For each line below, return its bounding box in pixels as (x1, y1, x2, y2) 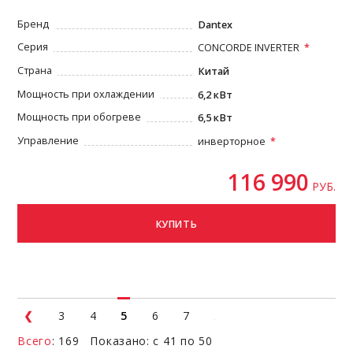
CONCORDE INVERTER (198, 41, 300, 55)
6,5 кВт (198, 111, 233, 125)
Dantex (198, 17, 233, 32)
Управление (17, 133, 80, 147)
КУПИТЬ (155, 217, 198, 231)
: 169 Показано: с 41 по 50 (51, 333, 213, 348)
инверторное (198, 134, 266, 148)
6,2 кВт (198, 87, 233, 102)
